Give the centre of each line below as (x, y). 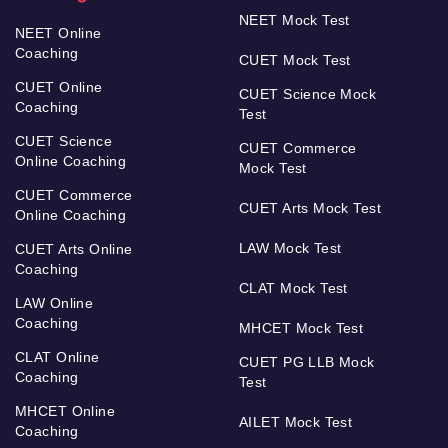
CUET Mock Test (295, 59)
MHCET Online (65, 410)
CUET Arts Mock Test (310, 207)
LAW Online (54, 302)
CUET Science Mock (308, 93)
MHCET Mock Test (301, 327)
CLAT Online (57, 356)
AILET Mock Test (296, 421)
